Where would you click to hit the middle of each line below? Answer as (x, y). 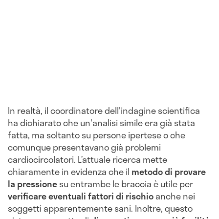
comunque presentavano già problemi (84, 147)
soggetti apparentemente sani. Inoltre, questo (100, 208)
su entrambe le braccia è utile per (125, 184)
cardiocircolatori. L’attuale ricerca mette (88, 159)
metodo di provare (169, 171)
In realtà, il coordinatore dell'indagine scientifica (104, 110)
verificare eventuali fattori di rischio (82, 196)
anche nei (175, 196)
